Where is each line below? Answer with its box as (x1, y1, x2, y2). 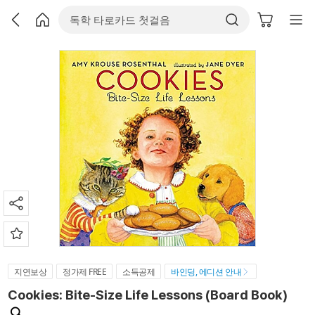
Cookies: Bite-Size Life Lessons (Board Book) (8, 287, 288, 303)
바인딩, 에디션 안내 (171, 266, 242, 278)
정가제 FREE (63, 266, 107, 278)
